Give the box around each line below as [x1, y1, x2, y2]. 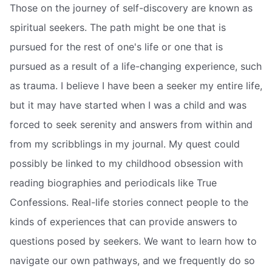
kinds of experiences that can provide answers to [10, 215, 237, 228]
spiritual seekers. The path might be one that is [10, 21, 226, 33]
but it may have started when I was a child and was [10, 98, 246, 111]
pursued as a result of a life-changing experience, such [10, 59, 262, 72]
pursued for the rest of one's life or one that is [10, 40, 223, 53]
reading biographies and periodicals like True [10, 176, 217, 189]
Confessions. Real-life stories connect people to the [10, 195, 248, 208]
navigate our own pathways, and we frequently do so [10, 254, 255, 267]
